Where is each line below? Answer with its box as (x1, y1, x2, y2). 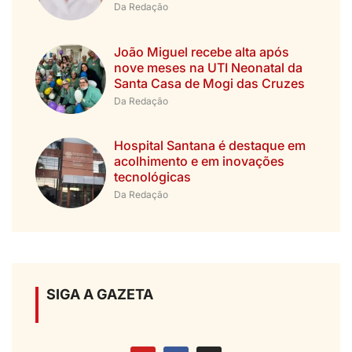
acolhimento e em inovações (113, 153, 284, 170)
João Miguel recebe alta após (113, 43, 289, 60)
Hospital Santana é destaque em (113, 137, 306, 154)
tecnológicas (113, 169, 191, 185)
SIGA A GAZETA (46, 285, 153, 302)
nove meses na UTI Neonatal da (113, 59, 302, 75)
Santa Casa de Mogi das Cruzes (113, 75, 305, 91)
